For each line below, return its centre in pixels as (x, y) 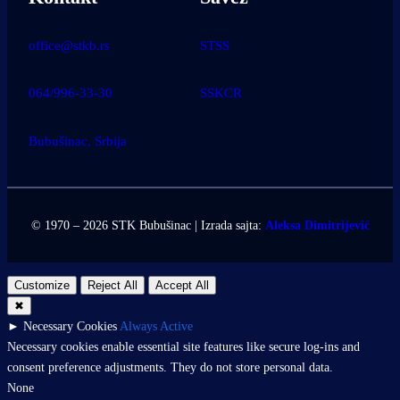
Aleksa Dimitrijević (317, 225)
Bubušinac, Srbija (78, 141)
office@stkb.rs (69, 45)
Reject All (112, 286)
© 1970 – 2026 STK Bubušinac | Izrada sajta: (148, 225)
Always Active (156, 326)
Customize (42, 286)
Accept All (182, 286)
